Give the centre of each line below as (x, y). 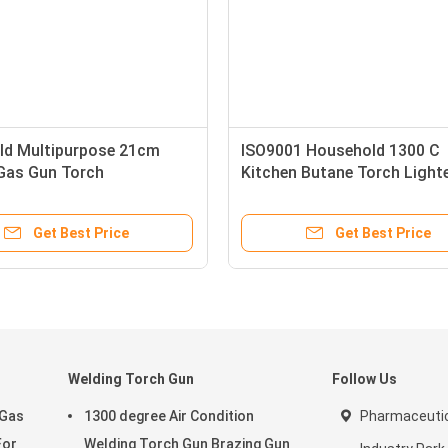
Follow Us (364, 379)
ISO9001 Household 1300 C (340, 150)
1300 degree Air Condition (169, 416)
